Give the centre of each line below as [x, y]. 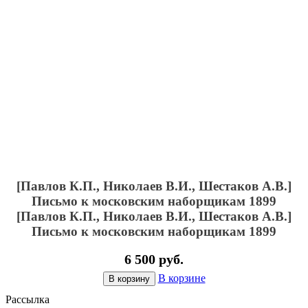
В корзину [129, 279]
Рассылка [27, 300]
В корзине [181, 278]
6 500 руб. [154, 260]
